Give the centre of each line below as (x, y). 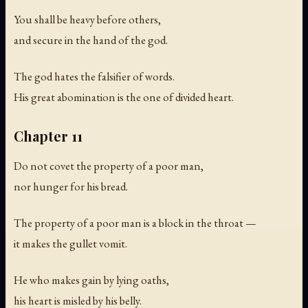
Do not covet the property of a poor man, (109, 165)
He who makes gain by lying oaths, (91, 279)
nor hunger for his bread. (71, 186)
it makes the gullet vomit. (70, 243)
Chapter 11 (48, 135)
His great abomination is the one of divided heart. (124, 97)
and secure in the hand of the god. (91, 40)
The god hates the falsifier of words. (94, 76)
